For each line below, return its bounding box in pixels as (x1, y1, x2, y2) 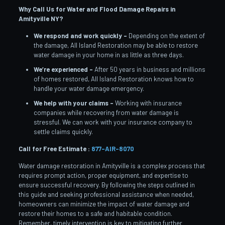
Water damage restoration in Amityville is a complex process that (18, 161, 205, 170)
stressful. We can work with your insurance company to (33, 118, 192, 126)
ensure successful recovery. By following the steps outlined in (18, 180, 195, 189)
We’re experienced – (33, 65, 93, 73)
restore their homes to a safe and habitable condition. (18, 209, 172, 217)
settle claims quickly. (33, 127, 93, 136)
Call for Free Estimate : (18, 144, 91, 153)
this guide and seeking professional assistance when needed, (18, 190, 194, 198)
